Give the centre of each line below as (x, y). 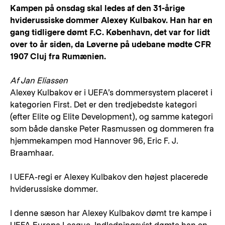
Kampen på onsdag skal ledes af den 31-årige (97, 8)
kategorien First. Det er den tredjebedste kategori (103, 105)
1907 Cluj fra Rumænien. (58, 57)
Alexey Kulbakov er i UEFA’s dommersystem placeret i (111, 93)
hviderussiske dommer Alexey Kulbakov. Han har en (111, 20)
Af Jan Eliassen (39, 81)
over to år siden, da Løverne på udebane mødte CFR (110, 44)
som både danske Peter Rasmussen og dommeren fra (112, 129)
